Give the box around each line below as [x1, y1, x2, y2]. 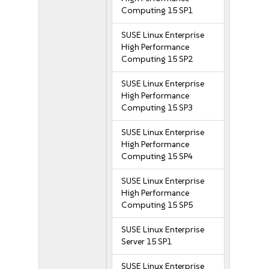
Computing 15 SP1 [121, 5, 193, 16]
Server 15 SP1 [121, 237, 172, 247]
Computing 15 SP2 [121, 54, 193, 64]
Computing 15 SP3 [121, 103, 193, 113]
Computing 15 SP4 [121, 151, 193, 162]
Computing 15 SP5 [121, 200, 193, 210]
